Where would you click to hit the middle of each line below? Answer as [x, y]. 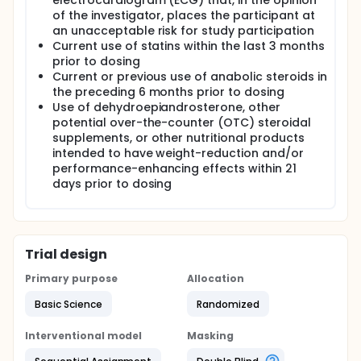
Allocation [216, 278]
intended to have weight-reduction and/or [178, 153]
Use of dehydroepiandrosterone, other [166, 107]
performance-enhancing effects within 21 [174, 168]
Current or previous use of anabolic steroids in [190, 77]
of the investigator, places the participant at [184, 15]
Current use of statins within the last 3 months [189, 46]
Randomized [228, 304]
